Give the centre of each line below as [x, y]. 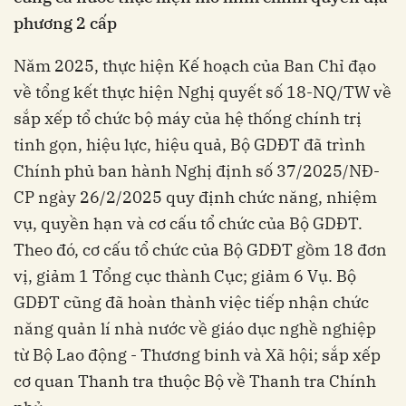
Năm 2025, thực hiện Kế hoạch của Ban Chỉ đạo [195, 66]
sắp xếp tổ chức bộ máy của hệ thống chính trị [188, 119]
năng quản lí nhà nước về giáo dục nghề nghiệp [195, 329]
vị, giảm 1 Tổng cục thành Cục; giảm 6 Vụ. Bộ [185, 276]
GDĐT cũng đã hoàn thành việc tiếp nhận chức [191, 303]
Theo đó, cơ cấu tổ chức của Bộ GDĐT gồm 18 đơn [200, 250]
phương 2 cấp [65, 24]
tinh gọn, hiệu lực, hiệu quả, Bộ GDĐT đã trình [189, 145]
